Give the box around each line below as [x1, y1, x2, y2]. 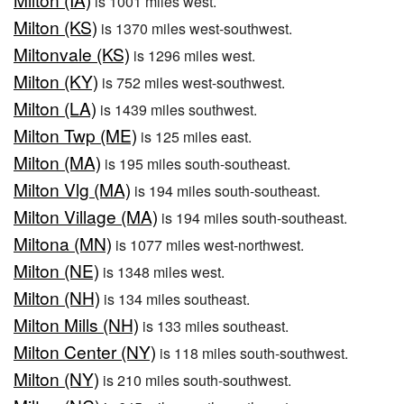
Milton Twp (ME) [14, 123, 137, 148]
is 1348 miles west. [99, 262, 225, 283]
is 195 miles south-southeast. [101, 153, 290, 175]
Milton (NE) [14, 258, 99, 283]
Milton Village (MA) [14, 204, 158, 229]
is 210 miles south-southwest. [99, 370, 291, 391]
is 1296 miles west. [130, 45, 255, 67]
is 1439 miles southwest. [96, 99, 257, 121]
